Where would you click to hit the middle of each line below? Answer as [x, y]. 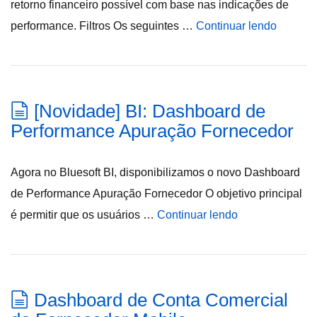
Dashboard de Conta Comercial [161, 300]
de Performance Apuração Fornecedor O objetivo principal [156, 194]
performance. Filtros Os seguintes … [103, 26]
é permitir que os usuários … [84, 215]
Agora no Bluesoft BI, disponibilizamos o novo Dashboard [155, 172]
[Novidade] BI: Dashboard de [150, 111]
